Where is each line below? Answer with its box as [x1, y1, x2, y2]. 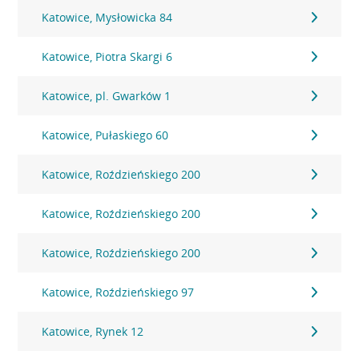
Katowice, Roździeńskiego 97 [42, 284, 195, 300]
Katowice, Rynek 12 [42, 324, 144, 339]
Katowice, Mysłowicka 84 [42, 10, 173, 25]
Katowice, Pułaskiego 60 [42, 127, 169, 143]
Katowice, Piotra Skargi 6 [42, 49, 173, 64]
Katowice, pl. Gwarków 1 [42, 88, 171, 103]
